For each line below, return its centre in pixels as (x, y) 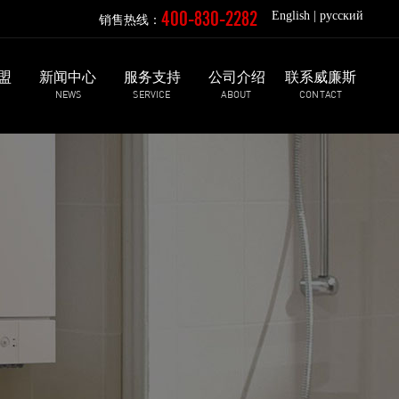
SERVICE (152, 94)
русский (341, 16)
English (290, 16)
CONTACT (321, 94)
